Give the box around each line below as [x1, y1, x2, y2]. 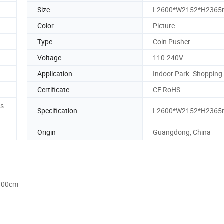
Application [37, 68, 72, 78]
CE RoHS [153, 84, 180, 94]
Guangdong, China [153, 127, 211, 137]
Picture [153, 20, 175, 30]
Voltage [37, 52, 61, 62]
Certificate [37, 84, 69, 94]
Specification [37, 106, 77, 116]
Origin [37, 127, 56, 137]
